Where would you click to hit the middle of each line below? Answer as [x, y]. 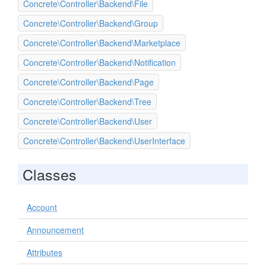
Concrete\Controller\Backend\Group [91, 23]
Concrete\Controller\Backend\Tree [87, 102]
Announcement [55, 230]
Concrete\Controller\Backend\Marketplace [102, 43]
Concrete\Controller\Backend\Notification [99, 62]
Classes [50, 174]
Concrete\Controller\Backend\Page [88, 82]
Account [42, 207]
